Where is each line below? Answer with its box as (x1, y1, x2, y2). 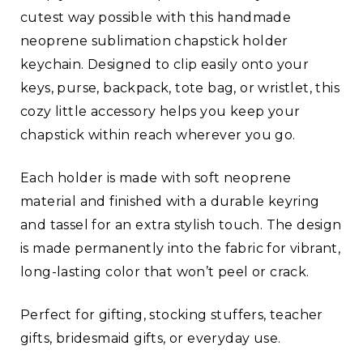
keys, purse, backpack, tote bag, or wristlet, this (20, 80, 340, 96)
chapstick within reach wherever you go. (20, 127, 296, 143)
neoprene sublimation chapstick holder (20, 33, 288, 49)
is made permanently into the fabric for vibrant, (20, 241, 341, 257)
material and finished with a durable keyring (20, 194, 320, 210)
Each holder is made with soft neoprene (20, 170, 292, 186)
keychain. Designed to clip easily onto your (20, 57, 310, 73)
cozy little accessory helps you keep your (20, 104, 301, 120)
